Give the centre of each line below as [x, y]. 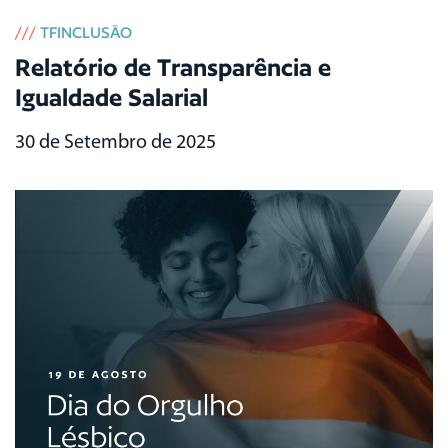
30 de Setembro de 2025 [115, 142]
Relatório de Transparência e [173, 67]
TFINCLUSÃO [86, 32]
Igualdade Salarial [111, 97]
